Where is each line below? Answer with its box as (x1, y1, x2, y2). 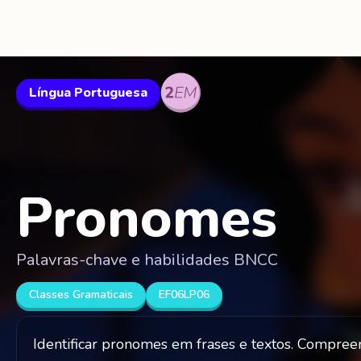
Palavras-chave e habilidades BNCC (16, 249, 278, 271)
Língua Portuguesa (29, 83, 147, 102)
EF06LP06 (159, 287, 210, 302)
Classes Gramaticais (29, 287, 133, 302)
